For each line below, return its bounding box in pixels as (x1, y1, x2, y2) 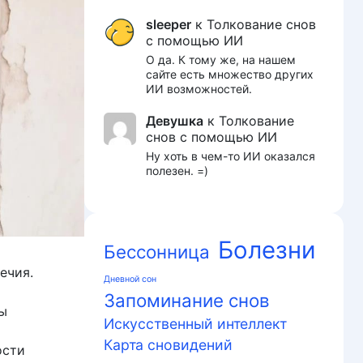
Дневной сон (104, 274, 156, 285)
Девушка (146, 112, 203, 129)
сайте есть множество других (146, 67, 314, 82)
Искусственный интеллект (104, 315, 287, 333)
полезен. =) (146, 163, 208, 177)
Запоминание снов (104, 289, 270, 312)
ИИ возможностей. (146, 82, 252, 96)
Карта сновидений (104, 336, 233, 354)
